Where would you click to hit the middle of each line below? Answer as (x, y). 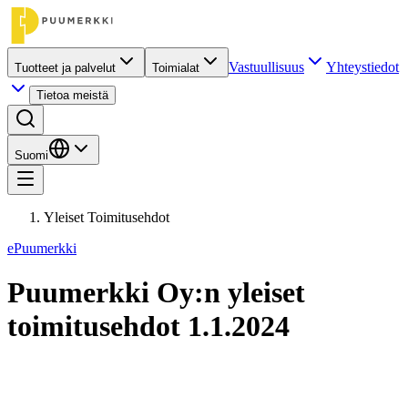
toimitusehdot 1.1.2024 (148, 326)
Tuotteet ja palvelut (65, 68)
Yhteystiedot (362, 67)
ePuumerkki (42, 248)
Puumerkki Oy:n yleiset (156, 293)
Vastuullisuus (266, 67)
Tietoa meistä (72, 95)
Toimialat (176, 68)
